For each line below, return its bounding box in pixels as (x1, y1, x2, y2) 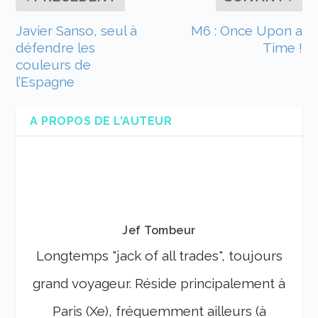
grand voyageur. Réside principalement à (33, 275, 285, 292)
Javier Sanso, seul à (16, 23, 138, 39)
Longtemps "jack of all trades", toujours (35, 248, 283, 264)
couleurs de (16, 57, 92, 73)
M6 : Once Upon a (190, 23, 302, 39)
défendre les (16, 40, 96, 56)
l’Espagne (16, 74, 75, 90)
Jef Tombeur (122, 224, 196, 238)
